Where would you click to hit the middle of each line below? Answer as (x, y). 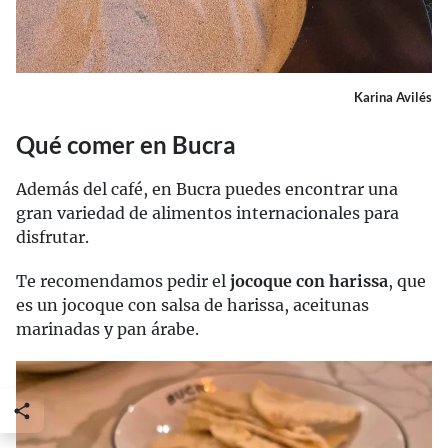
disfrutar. (52, 237)
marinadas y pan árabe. (107, 329)
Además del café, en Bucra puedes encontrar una (207, 189)
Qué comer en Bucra (126, 145)
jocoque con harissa (309, 281)
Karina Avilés (393, 97)
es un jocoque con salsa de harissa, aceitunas (192, 305)
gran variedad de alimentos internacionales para (207, 213)
